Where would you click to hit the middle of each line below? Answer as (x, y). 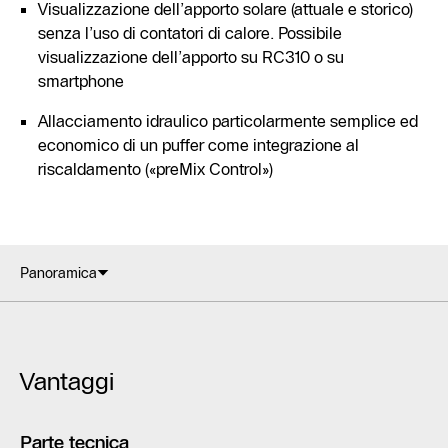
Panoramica (58, 272)
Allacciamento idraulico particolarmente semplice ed (228, 120)
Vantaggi (67, 381)
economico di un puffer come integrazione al (198, 144)
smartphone (81, 80)
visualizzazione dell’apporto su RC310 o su (191, 56)
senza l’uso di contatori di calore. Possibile (190, 32)
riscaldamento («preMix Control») (155, 168)
